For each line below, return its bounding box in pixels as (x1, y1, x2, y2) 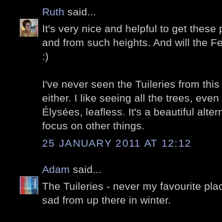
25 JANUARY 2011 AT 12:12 (42, 137, 192, 149)
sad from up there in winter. (42, 194, 171, 206)
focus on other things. (42, 120, 145, 132)
